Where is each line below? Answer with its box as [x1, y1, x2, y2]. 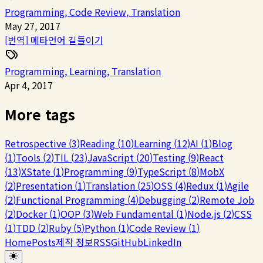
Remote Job [200, 192, 254, 207]
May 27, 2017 [5, 18, 60, 33]
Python [85, 220, 116, 235]
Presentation [16, 178, 72, 193]
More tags [5, 103, 75, 124]
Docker [16, 206, 47, 221]
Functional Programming [16, 192, 125, 207]
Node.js [187, 206, 221, 221]
